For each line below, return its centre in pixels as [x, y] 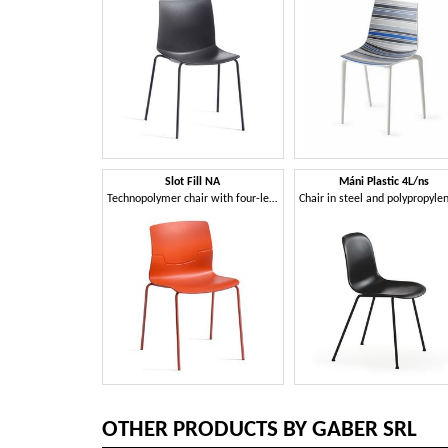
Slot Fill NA [193, 181]
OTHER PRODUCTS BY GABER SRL [259, 430]
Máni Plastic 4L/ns [384, 181]
